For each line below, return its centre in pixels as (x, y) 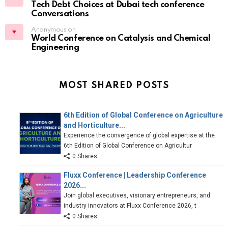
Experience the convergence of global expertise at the (139, 136)
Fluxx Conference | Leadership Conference (135, 175)
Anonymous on (53, 30)
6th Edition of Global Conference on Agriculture (143, 115)
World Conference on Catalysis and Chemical (121, 39)
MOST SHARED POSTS (114, 86)
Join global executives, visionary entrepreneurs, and (137, 196)
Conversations (60, 14)
